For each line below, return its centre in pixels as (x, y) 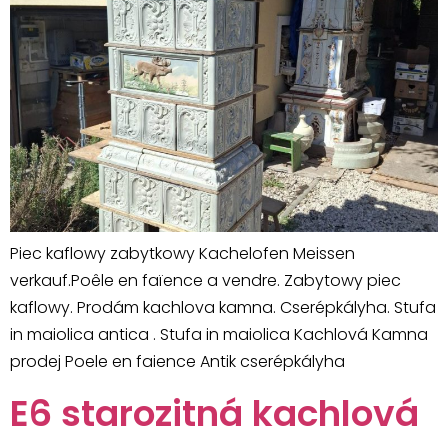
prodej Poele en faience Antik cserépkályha (177, 361)
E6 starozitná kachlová (214, 414)
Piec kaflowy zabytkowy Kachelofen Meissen (182, 253)
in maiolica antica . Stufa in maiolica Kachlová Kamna (219, 334)
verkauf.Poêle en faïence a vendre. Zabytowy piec (205, 280)
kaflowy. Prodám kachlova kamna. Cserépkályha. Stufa (223, 307)
